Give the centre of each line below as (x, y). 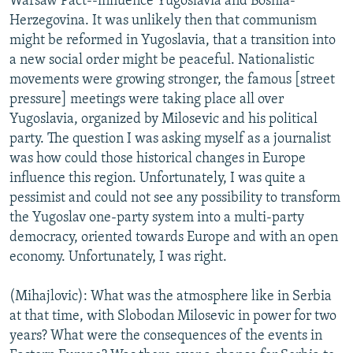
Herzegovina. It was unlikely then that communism (163, 20)
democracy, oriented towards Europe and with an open (174, 237)
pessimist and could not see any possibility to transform (175, 198)
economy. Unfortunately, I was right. (118, 257)
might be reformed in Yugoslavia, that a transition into (173, 40)
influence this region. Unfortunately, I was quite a (158, 178)
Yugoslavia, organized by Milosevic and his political (163, 119)
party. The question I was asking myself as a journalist (170, 139)
